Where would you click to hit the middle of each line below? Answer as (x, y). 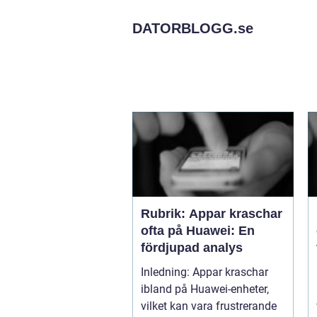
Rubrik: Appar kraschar (212, 214)
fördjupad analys (192, 248)
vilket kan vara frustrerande (209, 306)
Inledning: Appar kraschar (167, 272)
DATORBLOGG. (185, 28)
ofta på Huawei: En (198, 231)
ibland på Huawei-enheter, (205, 289)
